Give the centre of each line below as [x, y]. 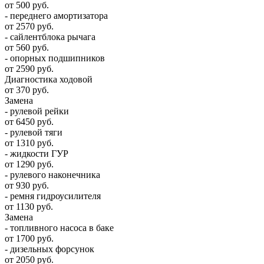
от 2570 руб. [29, 26]
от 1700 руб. [29, 238]
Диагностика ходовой [49, 79]
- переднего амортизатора [56, 15]
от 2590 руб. [29, 68]
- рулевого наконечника [52, 174]
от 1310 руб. [29, 143]
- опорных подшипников [55, 58]
